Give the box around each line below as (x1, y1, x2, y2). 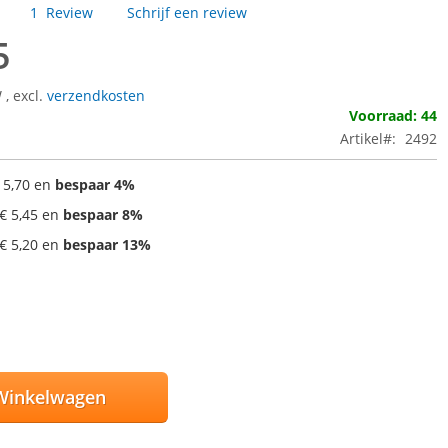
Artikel (340, 129, 384, 148)
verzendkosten (47, 86, 146, 105)
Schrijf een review (127, 3, 248, 22)
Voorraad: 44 (349, 106, 438, 125)
